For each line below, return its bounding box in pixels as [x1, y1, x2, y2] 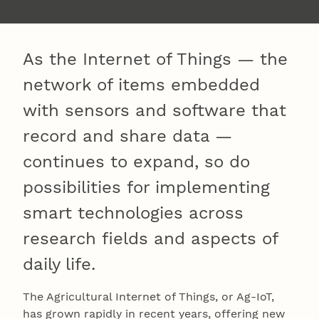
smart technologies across [23, 202, 244, 223]
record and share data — [23, 125, 232, 146]
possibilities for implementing [23, 177, 270, 197]
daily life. [23, 253, 101, 274]
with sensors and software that [23, 100, 286, 120]
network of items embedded [23, 74, 260, 95]
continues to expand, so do [23, 151, 250, 172]
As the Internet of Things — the [23, 48, 288, 69]
